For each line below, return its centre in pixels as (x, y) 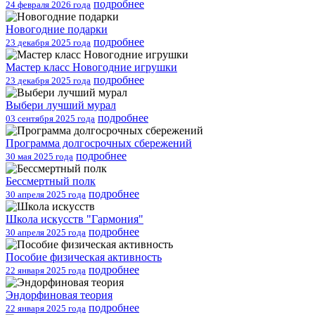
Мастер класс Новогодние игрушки (91, 67)
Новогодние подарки (57, 29)
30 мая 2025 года (39, 156)
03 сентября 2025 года (50, 118)
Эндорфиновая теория (59, 295)
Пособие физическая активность (84, 257)
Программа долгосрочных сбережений (99, 143)
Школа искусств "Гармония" (75, 219)
